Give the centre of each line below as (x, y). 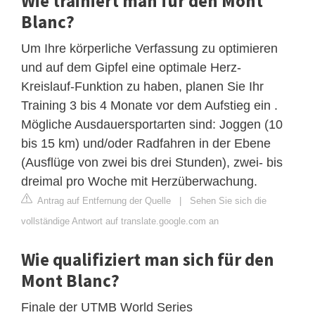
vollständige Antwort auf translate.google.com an (120, 221)
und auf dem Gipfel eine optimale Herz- (131, 67)
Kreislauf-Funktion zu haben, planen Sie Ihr (142, 86)
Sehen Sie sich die (228, 200)
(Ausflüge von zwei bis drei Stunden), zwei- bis (152, 162)
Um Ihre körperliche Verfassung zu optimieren (149, 48)
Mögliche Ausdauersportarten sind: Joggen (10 (152, 124)
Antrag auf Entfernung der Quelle (103, 200)
